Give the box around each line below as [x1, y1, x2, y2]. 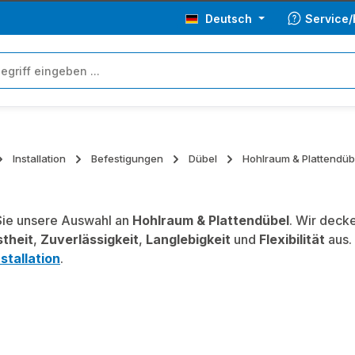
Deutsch [205, 11, 252, 25]
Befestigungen [91, 152, 163, 165]
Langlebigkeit [146, 231, 231, 247]
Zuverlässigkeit [40, 231, 139, 247]
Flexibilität [259, 231, 325, 247]
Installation [13, 152, 66, 165]
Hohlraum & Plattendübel [132, 212, 289, 228]
